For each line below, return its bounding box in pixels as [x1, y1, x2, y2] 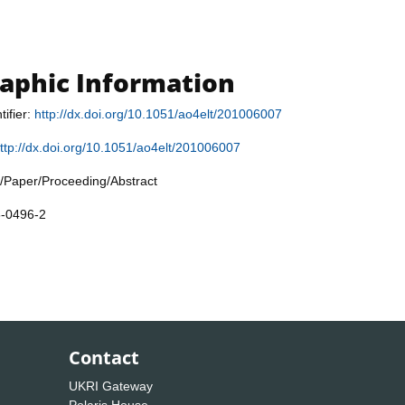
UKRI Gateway [69, 379, 153, 394]
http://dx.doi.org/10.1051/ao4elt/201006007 [34, 107, 282, 122]
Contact [69, 345, 139, 371]
